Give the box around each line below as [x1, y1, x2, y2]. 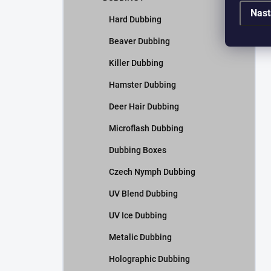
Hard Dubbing [109, 15, 162, 24]
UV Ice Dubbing [109, 211, 167, 220]
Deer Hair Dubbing [109, 102, 179, 111]
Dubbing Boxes [109, 145, 166, 155]
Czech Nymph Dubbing [109, 167, 195, 177]
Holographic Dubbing [109, 254, 190, 264]
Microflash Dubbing [109, 123, 183, 133]
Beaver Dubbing [109, 36, 170, 46]
